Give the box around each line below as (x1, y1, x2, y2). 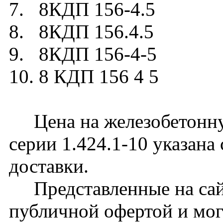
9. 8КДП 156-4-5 (9, 43, 157, 65)
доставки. (9, 155, 89, 177)
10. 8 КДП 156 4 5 (9, 66, 159, 87)
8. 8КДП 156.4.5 (9, 21, 154, 42)
